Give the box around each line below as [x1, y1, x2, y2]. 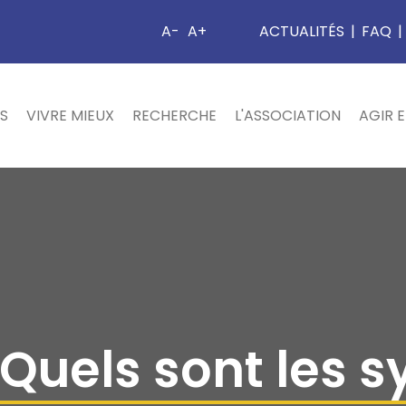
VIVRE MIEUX [26, 105, 114, 126]
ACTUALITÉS [259, 21, 344, 42]
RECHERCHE [132, 105, 217, 126]
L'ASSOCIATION [235, 105, 341, 126]
